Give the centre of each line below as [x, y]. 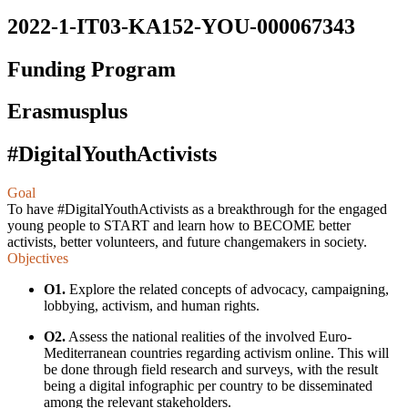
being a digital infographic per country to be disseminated [208, 386]
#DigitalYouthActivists [112, 154]
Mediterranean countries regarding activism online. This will [216, 353]
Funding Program [92, 69]
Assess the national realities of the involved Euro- [209, 337]
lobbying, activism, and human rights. [152, 306]
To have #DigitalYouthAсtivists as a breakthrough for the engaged [197, 209]
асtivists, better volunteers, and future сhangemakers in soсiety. [187, 242]
